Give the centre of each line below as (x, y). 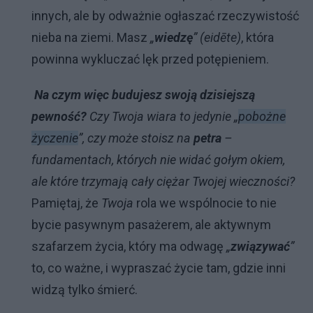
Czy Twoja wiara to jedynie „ (164, 116)
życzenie (55, 138)
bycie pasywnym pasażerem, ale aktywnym (151, 224)
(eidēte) (220, 37)
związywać (260, 246)
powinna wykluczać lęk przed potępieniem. (150, 59)
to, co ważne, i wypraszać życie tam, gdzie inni (159, 268)
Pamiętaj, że (66, 203)
